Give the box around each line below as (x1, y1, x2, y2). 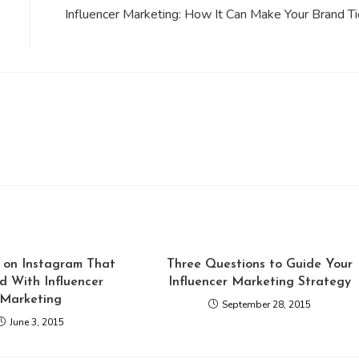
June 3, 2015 (10, 316, 65, 329)
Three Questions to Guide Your (167, 258, 353, 271)
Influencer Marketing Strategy (168, 276, 352, 288)
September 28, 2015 (222, 298, 312, 311)
